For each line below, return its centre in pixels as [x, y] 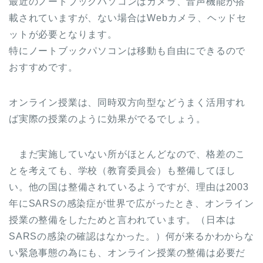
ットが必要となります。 [63, 34]
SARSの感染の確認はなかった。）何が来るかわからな [131, 236]
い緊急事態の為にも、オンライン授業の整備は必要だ [127, 252]
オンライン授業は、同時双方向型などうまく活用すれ [127, 102]
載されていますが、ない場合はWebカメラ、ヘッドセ [128, 18]
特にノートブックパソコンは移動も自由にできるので [127, 50]
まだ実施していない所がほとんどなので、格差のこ [127, 154]
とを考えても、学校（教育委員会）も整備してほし [122, 170]
